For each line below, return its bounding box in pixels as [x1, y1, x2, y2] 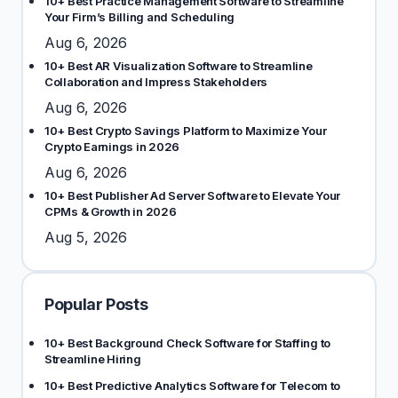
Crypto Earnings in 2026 [44, 139, 180, 154]
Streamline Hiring [44, 352, 141, 366]
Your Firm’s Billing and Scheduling [44, 10, 235, 24]
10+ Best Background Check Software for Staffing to [44, 336, 330, 350]
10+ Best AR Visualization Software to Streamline [44, 59, 313, 73]
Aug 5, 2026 [44, 228, 127, 246]
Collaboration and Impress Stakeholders [44, 75, 268, 89]
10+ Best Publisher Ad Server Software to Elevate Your [44, 188, 341, 203]
